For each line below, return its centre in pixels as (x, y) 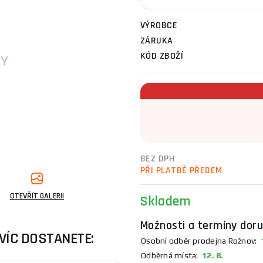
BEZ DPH (158, 159)
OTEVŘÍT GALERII (37, 196)
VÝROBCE (159, 26)
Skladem (166, 201)
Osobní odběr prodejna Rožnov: (199, 240)
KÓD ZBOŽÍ (162, 56)
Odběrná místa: (170, 255)
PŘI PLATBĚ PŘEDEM (181, 171)
